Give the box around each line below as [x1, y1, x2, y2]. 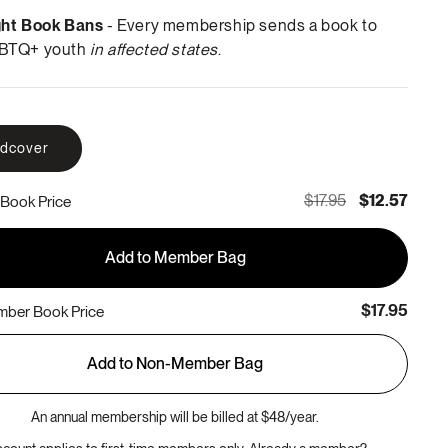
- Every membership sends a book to [103, 16, 378, 35]
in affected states [90, 40, 219, 59]
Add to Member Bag [104, 248, 246, 267]
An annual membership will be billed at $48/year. [31, 409, 320, 425]
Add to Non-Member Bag [87, 354, 264, 373]
